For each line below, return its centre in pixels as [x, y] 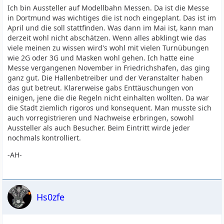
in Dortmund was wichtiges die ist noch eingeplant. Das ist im [112, 18]
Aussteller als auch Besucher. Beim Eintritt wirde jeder [99, 128]
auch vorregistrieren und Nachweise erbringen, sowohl [101, 118]
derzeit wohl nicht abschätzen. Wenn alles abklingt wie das [107, 38]
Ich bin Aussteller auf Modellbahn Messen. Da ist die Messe [108, 8]
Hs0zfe [51, 197]
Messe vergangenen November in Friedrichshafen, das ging [109, 68]
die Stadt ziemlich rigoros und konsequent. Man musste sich [110, 108]
